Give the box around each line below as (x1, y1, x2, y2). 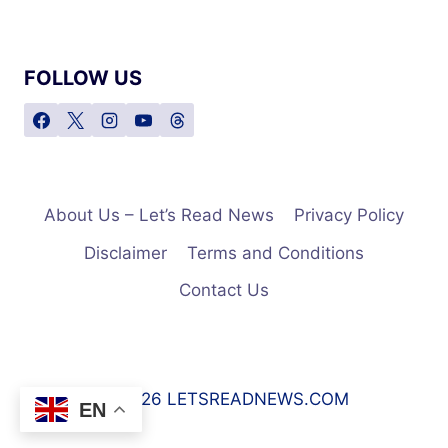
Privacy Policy (294, 205, 405, 226)
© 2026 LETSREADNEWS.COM (99, 389, 349, 409)
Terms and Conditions (187, 242, 365, 263)
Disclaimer (83, 242, 167, 263)
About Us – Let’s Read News (43, 205, 274, 226)
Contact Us (179, 279, 269, 300)
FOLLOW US (24, 66, 142, 91)
